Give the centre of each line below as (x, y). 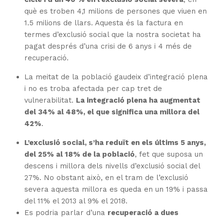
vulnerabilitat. (50, 100)
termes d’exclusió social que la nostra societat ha (113, 35)
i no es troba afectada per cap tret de (93, 89)
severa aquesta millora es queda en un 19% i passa (116, 190)
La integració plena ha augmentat (138, 100)
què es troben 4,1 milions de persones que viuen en (116, 11)
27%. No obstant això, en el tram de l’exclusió (107, 178)
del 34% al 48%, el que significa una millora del (112, 112)
